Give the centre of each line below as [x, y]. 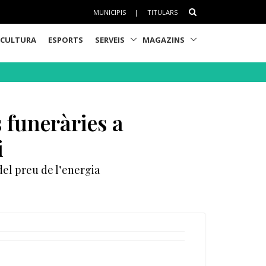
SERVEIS [110, 39]
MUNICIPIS [109, 12]
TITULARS [162, 12]
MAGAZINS [164, 39]
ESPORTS [66, 39]
